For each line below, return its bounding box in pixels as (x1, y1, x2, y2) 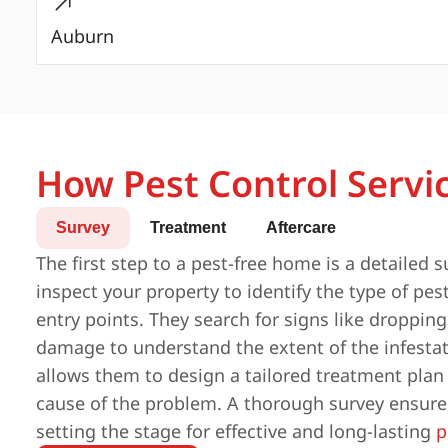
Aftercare (266, 219, 336, 236)
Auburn (51, 24, 114, 48)
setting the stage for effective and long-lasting (36, 419, 436, 443)
